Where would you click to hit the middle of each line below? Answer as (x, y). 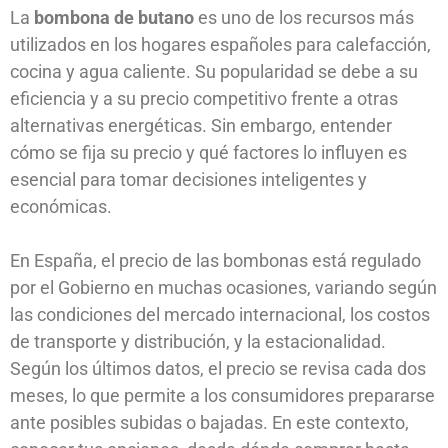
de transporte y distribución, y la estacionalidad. (198, 342)
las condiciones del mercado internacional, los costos (220, 315)
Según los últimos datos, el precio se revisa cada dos (218, 369)
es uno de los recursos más (304, 18)
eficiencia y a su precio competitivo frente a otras (204, 99)
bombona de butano (114, 18)
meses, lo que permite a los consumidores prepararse (222, 396)
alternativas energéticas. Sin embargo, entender (201, 126)
